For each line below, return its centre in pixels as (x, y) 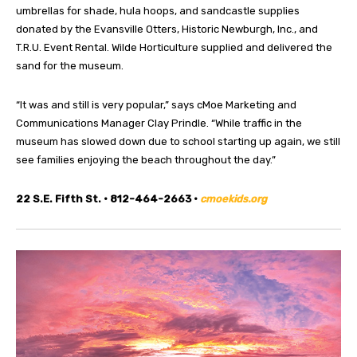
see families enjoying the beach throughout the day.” (146, 159)
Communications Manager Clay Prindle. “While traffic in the (159, 123)
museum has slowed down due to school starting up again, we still (178, 141)
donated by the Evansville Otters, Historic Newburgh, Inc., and (167, 29)
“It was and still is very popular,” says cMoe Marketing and (156, 104)
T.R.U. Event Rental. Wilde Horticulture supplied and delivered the (174, 47)
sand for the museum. (70, 65)
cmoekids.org (233, 198)
